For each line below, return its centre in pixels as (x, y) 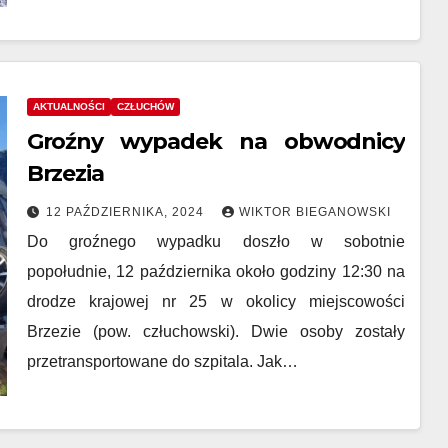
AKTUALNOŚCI (68, 106)
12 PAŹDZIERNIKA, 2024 (126, 212)
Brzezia (65, 173)
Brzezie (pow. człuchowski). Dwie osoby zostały (216, 331)
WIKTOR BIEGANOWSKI (314, 212)
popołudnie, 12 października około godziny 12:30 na (216, 271)
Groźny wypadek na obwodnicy (215, 141)
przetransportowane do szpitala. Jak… (162, 361)
